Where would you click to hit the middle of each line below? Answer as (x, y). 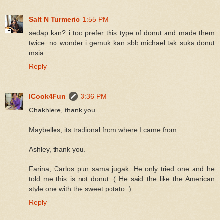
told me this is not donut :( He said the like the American (122, 179)
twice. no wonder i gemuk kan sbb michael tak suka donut (122, 42)
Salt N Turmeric (54, 19)
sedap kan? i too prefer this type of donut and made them (122, 33)
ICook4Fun (47, 96)
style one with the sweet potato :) (80, 189)
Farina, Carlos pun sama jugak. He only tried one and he (122, 169)
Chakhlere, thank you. (63, 110)
